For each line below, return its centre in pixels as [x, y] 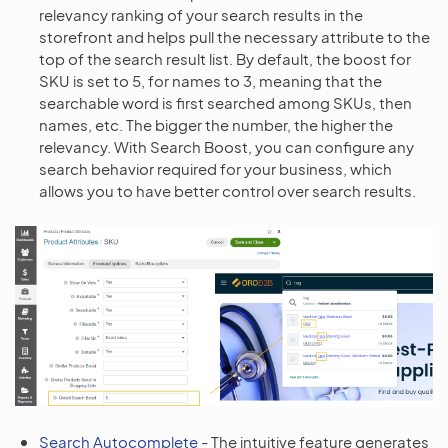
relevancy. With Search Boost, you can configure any [226, 147]
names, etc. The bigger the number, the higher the [216, 125]
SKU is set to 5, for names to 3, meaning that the [210, 81]
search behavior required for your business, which [215, 169]
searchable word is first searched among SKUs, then [225, 103]
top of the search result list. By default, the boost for [225, 59]
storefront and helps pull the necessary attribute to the [234, 37]
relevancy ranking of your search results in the [201, 15]
